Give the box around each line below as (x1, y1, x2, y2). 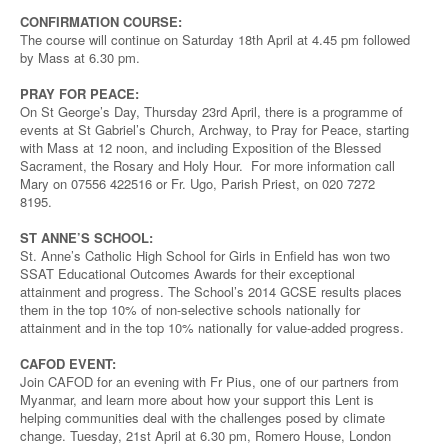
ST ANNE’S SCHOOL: (20, 228, 153, 247)
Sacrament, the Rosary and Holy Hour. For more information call (20, 156, 395, 175)
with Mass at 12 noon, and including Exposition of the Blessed (20, 138, 381, 157)
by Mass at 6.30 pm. (20, 48, 140, 67)
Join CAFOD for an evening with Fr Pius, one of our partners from (20, 372, 399, 391)
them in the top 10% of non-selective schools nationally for (20, 300, 360, 319)
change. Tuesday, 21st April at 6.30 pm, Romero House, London (20, 426, 391, 445)
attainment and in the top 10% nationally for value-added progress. (20, 318, 404, 337)
